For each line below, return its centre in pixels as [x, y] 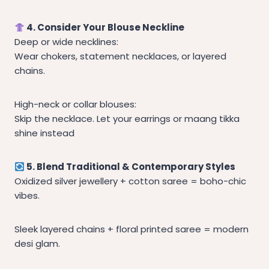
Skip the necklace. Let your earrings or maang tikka [127, 119]
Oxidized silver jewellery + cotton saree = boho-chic [130, 181]
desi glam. [37, 244]
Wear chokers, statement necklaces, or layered [120, 56]
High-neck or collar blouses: [75, 104]
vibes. [27, 196]
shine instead [44, 133]
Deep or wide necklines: [66, 42]
